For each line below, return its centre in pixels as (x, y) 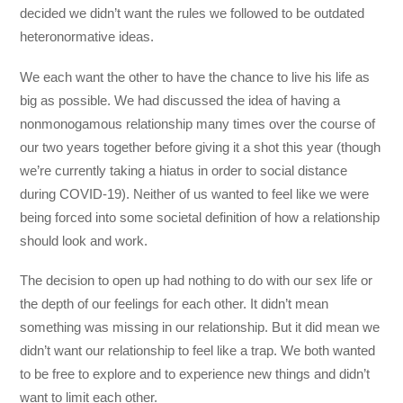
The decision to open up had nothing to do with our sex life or (197, 280)
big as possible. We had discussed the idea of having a (180, 100)
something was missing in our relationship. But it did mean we (200, 327)
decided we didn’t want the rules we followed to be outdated (193, 13)
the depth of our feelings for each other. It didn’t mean (175, 303)
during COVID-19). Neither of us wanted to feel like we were (195, 193)
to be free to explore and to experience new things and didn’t (195, 373)
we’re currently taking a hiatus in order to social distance (184, 170)
